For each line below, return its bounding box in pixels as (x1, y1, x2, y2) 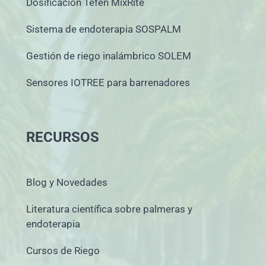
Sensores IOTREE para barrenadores (26, 77, 190, 89)
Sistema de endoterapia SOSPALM (26, 23, 181, 36)
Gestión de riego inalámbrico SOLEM (26, 50, 191, 62)
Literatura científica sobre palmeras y (26, 202, 192, 215)
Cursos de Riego (26, 244, 100, 256)
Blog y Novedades (26, 176, 107, 188)
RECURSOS (26, 129, 99, 146)
